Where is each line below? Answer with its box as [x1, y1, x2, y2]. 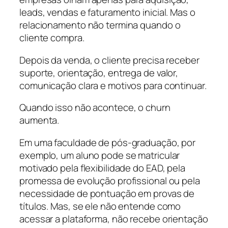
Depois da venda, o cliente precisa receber [19, 53, 199, 67]
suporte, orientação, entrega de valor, [19, 66, 179, 79]
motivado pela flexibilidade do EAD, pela [19, 161, 185, 175]
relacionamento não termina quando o [19, 18, 181, 32]
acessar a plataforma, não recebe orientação [19, 212, 208, 225]
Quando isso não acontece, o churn [19, 101, 170, 115]
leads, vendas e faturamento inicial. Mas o [19, 6, 195, 19]
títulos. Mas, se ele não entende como [19, 199, 181, 213]
